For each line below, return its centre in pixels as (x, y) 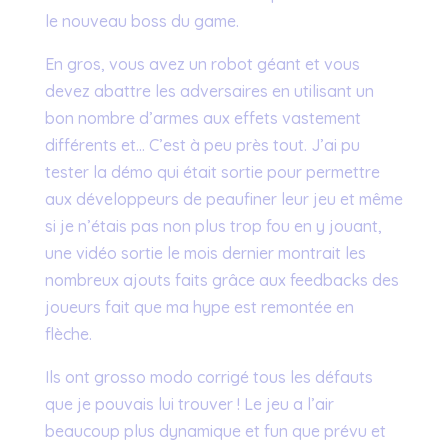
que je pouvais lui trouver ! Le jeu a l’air (189, 403)
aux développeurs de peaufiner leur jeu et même (223, 198)
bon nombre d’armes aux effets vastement (202, 117)
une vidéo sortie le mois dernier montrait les (205, 252)
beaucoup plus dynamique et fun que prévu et (215, 430)
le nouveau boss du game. (141, 20)
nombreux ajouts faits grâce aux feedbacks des (221, 279)
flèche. (68, 333)
